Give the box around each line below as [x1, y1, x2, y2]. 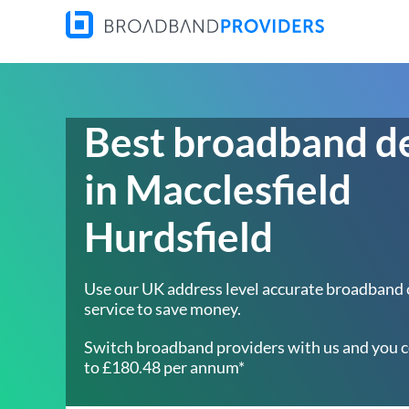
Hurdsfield [84, 213, 273, 260]
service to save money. [84, 299, 241, 319]
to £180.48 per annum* [84, 357, 245, 377]
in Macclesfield [84, 165, 351, 213]
